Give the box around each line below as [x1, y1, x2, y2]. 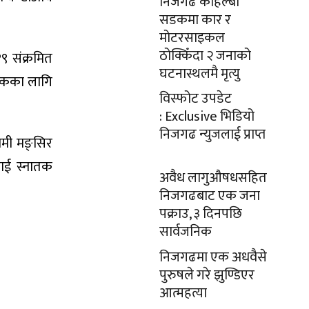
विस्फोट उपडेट [159, 87, 232, 110]
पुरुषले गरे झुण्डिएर [159, 263, 255, 287]
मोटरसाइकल [159, 26, 225, 50]
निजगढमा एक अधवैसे [159, 246, 267, 269]
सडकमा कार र [159, 8, 231, 32]
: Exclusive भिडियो [159, 105, 255, 128]
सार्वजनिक [159, 220, 212, 243]
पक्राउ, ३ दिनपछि [159, 202, 242, 226]
